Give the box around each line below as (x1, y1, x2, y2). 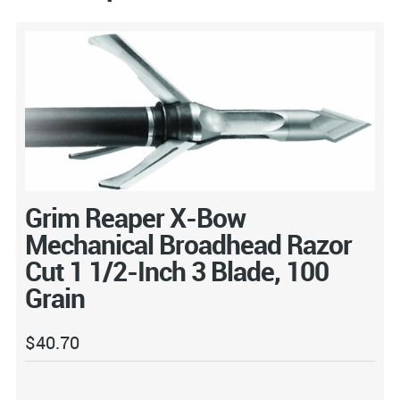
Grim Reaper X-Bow (24, 199, 246, 237)
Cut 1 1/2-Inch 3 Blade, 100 (24, 253, 329, 290)
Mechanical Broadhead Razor (24, 226, 352, 263)
